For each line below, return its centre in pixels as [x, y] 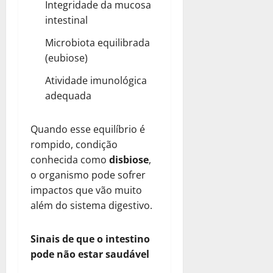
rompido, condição [74, 144]
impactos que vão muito [86, 190]
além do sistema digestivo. [91, 205]
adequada [68, 95]
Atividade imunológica [96, 80]
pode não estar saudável [90, 254]
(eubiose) [66, 58]
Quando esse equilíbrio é [88, 129]
